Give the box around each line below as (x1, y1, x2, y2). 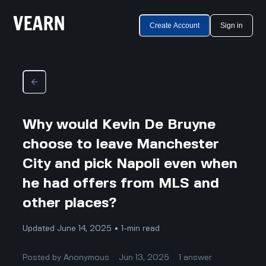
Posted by (23, 253, 64, 262)
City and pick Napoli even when (23, 157, 238, 171)
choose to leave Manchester (23, 137, 220, 151)
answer (183, 253, 213, 262)
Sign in (220, 21, 243, 30)
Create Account (149, 21, 199, 30)
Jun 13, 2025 (119, 253, 170, 262)
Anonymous (64, 253, 110, 262)
